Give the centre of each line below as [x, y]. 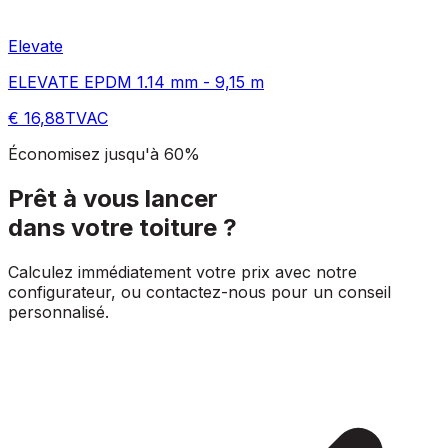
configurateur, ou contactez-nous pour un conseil [199, 292]
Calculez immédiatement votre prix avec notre [182, 272]
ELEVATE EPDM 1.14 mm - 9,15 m [136, 82]
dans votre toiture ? [122, 228]
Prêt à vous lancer [113, 199]
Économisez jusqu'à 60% [104, 154]
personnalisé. [58, 312]
